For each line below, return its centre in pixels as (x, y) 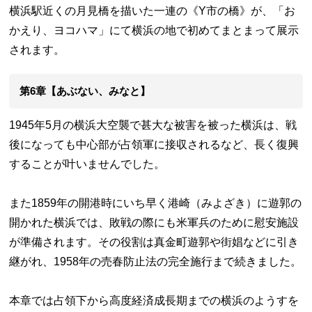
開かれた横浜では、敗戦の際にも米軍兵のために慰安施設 (154, 222)
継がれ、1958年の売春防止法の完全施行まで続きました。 (156, 261)
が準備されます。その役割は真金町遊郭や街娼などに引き (154, 242)
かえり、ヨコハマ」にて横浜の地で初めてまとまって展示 (154, 30)
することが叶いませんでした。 (87, 164)
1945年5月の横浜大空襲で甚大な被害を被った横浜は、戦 (153, 125)
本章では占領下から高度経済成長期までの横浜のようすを (154, 300)
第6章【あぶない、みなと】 (85, 91)
